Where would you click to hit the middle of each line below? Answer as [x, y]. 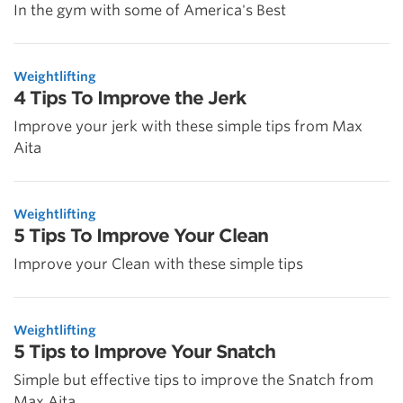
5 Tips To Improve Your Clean [141, 236]
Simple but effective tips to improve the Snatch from [193, 381]
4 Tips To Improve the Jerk [130, 99]
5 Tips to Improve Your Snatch [144, 352]
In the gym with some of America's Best [150, 11]
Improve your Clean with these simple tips [158, 264]
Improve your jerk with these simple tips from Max [188, 127]
